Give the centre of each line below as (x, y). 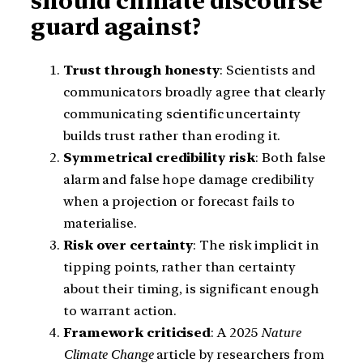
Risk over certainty (128, 245)
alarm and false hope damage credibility (189, 179)
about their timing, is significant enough (191, 288)
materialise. (100, 223)
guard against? (116, 27)
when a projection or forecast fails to (179, 201)
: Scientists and (267, 70)
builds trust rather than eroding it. (172, 135)
